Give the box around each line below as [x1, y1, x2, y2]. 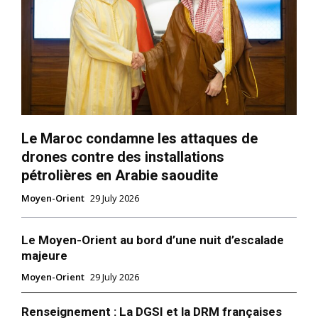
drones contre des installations [21, 148, 224, 166]
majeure [21, 248, 67, 263]
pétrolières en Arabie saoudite [21, 167, 218, 185]
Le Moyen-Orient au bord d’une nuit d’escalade [21, 233, 284, 248]
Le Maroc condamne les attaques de [21, 130, 258, 148]
